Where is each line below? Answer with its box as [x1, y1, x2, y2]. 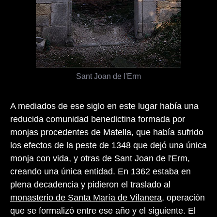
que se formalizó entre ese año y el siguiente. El [10, 205, 196, 216]
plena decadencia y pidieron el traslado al [10, 179, 170, 189]
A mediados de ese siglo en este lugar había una [10, 101, 199, 111]
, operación [162, 192, 205, 202]
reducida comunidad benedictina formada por [10, 114, 185, 124]
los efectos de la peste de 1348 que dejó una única [10, 140, 207, 150]
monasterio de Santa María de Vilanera [10, 192, 162, 202]
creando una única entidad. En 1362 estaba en [10, 166, 191, 176]
